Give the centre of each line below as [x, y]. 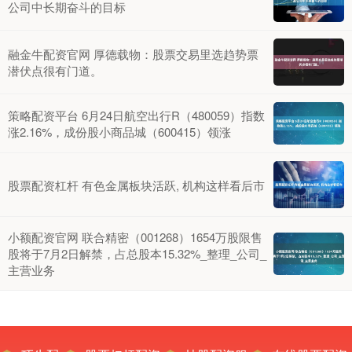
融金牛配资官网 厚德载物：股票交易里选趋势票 [133, 53]
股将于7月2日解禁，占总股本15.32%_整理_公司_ [137, 254]
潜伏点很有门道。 [55, 70]
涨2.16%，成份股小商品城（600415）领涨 [119, 132]
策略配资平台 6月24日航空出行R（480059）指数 [136, 115]
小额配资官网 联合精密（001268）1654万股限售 [135, 237]
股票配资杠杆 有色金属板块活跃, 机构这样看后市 [136, 185]
